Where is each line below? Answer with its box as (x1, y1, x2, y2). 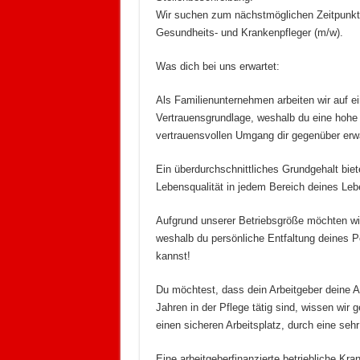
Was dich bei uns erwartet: (155, 60, 280, 73)
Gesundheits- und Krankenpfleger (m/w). (155, 27, 343, 39)
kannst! (155, 250, 190, 263)
